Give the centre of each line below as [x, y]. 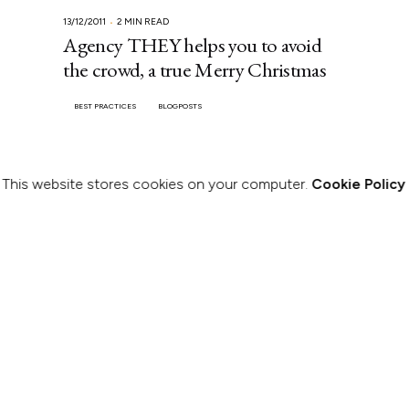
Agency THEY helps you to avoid [193, 45]
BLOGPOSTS [180, 106]
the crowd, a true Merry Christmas [195, 70]
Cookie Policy [359, 184]
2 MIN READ [143, 22]
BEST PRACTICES [105, 106]
